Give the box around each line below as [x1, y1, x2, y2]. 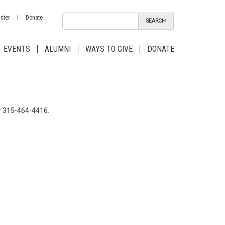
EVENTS [4, 44, 30, 54]
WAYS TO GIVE [85, 44, 133, 54]
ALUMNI [45, 44, 71, 54]
